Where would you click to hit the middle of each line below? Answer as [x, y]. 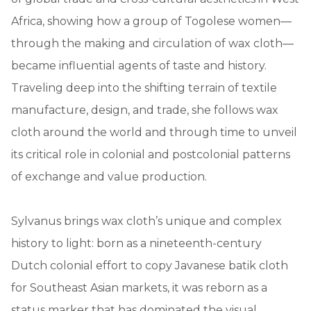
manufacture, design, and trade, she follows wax [145, 110]
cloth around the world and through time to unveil [154, 132]
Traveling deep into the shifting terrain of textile [144, 87]
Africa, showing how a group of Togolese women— [151, 21]
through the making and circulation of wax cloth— [152, 43]
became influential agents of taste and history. [139, 65]
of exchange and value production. [109, 176]
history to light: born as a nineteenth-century [136, 243]
